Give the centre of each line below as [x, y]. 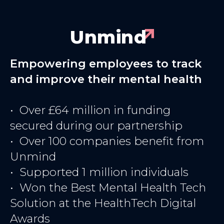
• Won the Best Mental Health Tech [108, 188]
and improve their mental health [106, 79]
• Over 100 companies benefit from [107, 141]
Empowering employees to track [106, 64]
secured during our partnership [96, 126]
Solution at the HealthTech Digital [103, 203]
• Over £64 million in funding [90, 110]
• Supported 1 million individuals [99, 172]
